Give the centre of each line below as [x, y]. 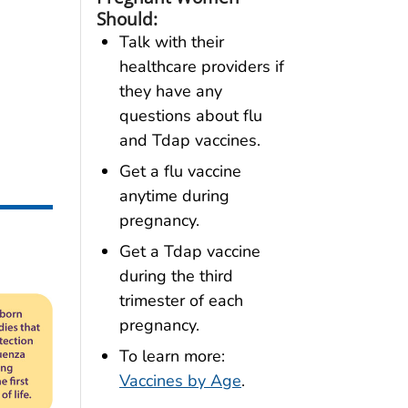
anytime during [174, 195]
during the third [176, 275]
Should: [127, 19]
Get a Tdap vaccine [189, 251]
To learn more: [172, 356]
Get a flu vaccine [180, 171]
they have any [170, 92]
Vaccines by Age [180, 380]
